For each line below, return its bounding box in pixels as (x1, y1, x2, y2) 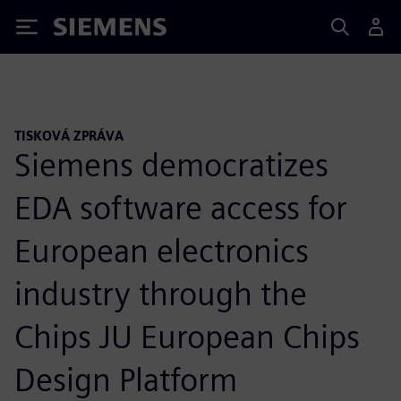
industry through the (14, 273, 307, 313)
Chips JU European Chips (14, 316, 360, 356)
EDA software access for (14, 187, 347, 227)
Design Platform (14, 359, 237, 399)
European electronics (14, 230, 309, 270)
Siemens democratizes (14, 144, 328, 184)
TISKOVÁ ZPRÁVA (14, 128, 124, 143)
